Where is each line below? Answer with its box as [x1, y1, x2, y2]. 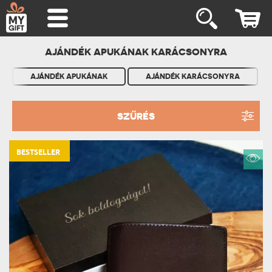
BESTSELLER [16, 148, 60, 158]
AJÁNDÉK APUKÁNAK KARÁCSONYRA [45, 46, 227, 58]
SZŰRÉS [117, 110, 155, 122]
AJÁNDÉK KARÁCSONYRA [146, 72, 240, 81]
